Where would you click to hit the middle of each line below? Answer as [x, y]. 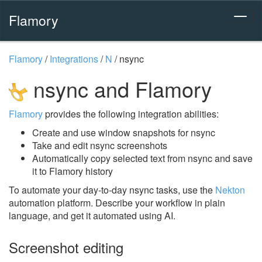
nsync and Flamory [120, 89]
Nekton [230, 189]
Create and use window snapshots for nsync [124, 132]
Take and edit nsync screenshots [100, 145]
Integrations [74, 59]
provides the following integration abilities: [131, 113]
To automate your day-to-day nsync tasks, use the [112, 189]
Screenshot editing [66, 247]
